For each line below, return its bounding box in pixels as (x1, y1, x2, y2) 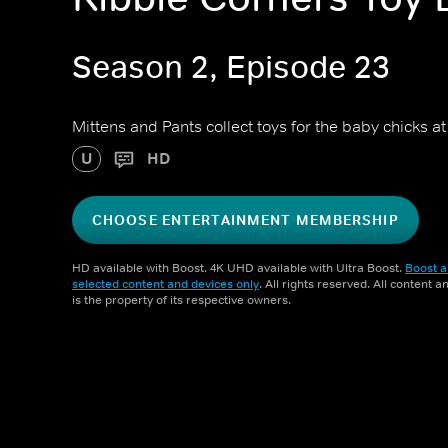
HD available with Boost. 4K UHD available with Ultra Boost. (72, 260, 405, 276)
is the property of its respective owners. (72, 292, 291, 308)
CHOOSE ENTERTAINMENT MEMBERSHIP (92, 211, 399, 229)
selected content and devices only (72, 276, 259, 292)
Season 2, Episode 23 (72, 47, 390, 88)
